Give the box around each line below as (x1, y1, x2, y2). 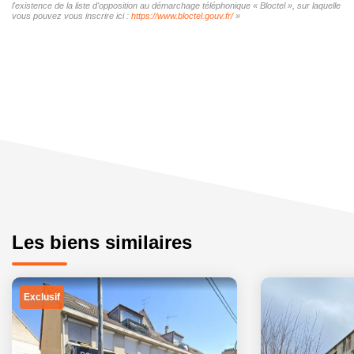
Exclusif (24, 291, 60, 303)
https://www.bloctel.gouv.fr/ (131, 10, 233, 21)
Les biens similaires (12, 231, 192, 253)
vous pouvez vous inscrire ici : (12, 10, 131, 21)
